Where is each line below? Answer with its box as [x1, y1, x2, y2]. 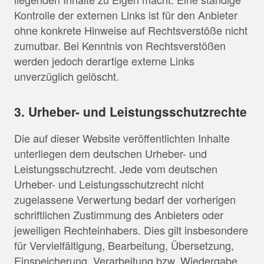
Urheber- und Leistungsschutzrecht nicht [14, 176, 204, 192]
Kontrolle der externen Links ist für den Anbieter [14, 6, 237, 22]
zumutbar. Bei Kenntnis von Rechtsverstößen [14, 37, 226, 53]
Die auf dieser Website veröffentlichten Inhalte [14, 130, 230, 146]
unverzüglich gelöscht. [14, 68, 119, 84]
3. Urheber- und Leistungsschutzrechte [14, 102, 247, 120]
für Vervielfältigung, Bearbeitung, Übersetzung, [14, 237, 234, 253]
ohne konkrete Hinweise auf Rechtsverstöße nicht [14, 22, 247, 38]
